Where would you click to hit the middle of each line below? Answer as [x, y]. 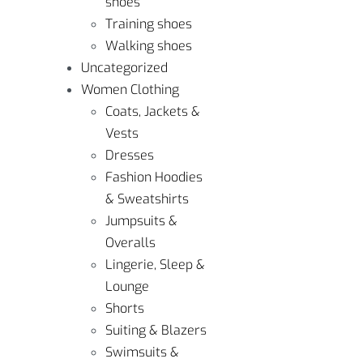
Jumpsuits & [141, 221]
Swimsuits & [142, 352]
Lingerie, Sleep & [155, 265]
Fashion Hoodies [154, 177]
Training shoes [149, 24]
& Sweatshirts [147, 199]
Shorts [125, 308]
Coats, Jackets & [153, 111]
